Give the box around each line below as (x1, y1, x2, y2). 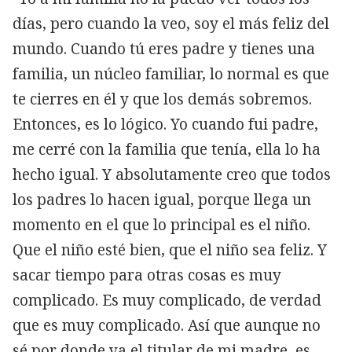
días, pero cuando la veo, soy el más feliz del (13, 13, 329, 35)
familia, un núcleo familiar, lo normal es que (13, 64, 329, 85)
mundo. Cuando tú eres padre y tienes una (13, 38, 315, 60)
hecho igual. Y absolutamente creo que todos (13, 164, 331, 185)
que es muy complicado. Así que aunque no (13, 315, 321, 336)
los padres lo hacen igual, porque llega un (13, 189, 311, 211)
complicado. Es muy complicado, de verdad (13, 290, 321, 311)
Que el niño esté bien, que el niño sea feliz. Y (13, 240, 327, 261)
